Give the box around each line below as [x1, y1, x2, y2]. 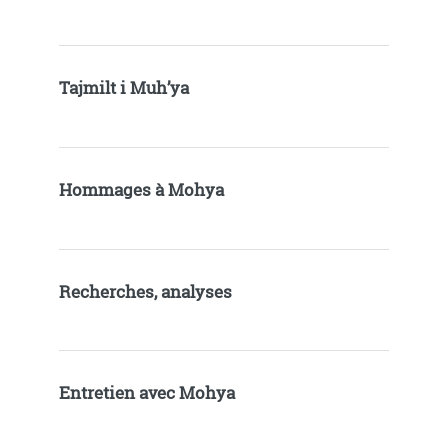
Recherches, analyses [58, 280, 232, 303]
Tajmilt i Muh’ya [58, 77, 189, 100]
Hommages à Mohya [58, 178, 224, 201]
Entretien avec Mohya [58, 382, 235, 405]
